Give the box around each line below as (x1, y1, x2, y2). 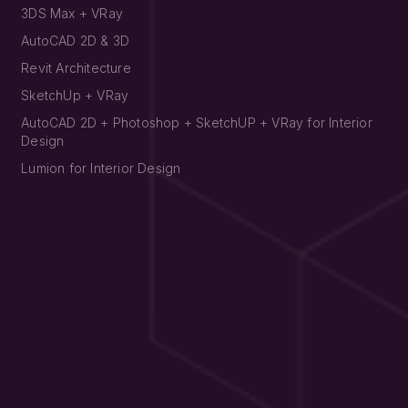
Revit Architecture (21, 59, 131, 76)
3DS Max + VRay (21, 5, 124, 21)
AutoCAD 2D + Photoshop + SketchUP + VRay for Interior (21, 114, 372, 130)
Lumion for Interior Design (21, 159, 181, 176)
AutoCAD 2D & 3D (21, 32, 130, 48)
